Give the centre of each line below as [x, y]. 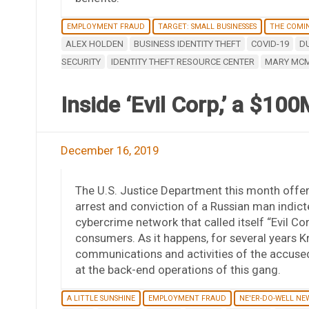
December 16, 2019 [109, 150]
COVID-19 [270, 43]
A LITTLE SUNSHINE [101, 298]
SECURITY [81, 61]
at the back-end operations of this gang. [178, 269]
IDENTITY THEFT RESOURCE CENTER [182, 61]
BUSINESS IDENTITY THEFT [187, 43]
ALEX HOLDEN [94, 43]
